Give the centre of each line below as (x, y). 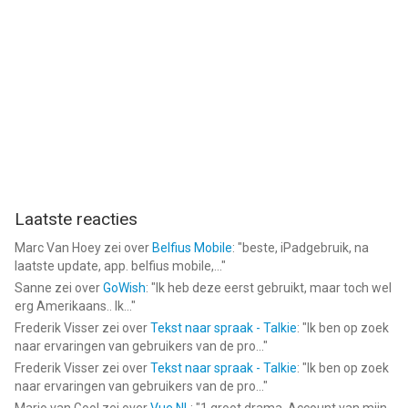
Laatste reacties (76, 219)
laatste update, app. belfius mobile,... (118, 266)
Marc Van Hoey (58, 248)
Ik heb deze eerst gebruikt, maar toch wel (274, 288)
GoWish (124, 288)
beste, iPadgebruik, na (306, 248)
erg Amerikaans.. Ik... (73, 306)
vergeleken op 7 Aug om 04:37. (106, 22)
